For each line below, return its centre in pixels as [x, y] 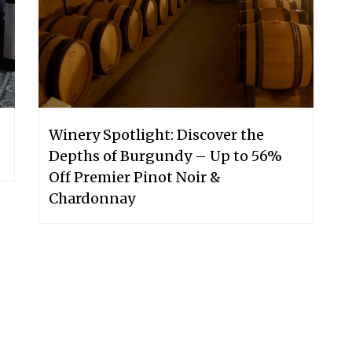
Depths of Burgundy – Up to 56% [165, 156]
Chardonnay [92, 198]
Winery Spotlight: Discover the [156, 134]
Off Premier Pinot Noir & [135, 177]
